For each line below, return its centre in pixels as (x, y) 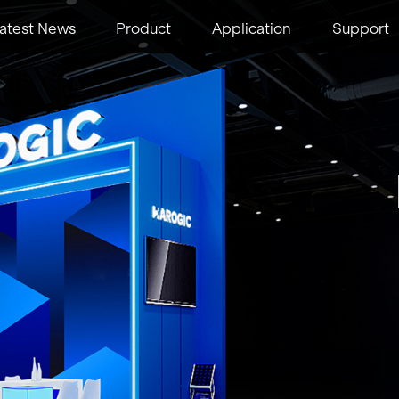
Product (144, 28)
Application (251, 28)
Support (360, 28)
